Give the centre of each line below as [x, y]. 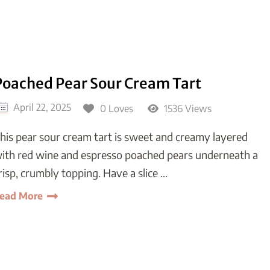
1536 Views [186, 108]
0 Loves [117, 108]
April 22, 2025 [42, 107]
